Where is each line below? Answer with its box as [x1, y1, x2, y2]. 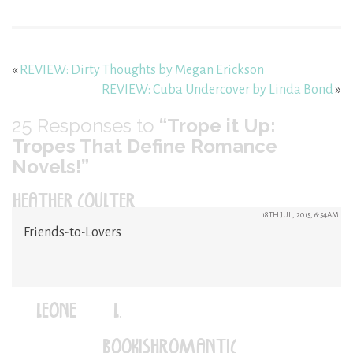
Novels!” [12, 154, 89, 178]
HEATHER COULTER [13, 190, 136, 216]
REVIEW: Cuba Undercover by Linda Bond [102, 82, 333, 97]
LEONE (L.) [36, 299, 155, 325]
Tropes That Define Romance [12, 134, 277, 158]
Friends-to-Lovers [24, 225, 121, 240]
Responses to [32, 113, 159, 137]
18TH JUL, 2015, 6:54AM [262, 210, 339, 219]
